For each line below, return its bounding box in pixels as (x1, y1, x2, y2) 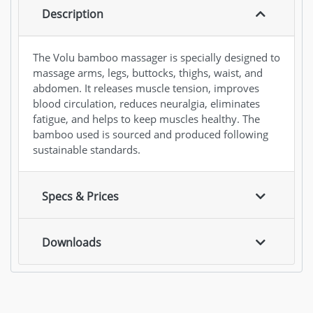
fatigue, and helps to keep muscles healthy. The (33, 112, 260, 126)
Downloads (42, 235, 101, 251)
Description (42, 6, 103, 22)
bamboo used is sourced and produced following (33, 127, 268, 142)
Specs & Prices (42, 188, 119, 204)
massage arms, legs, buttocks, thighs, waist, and (33, 66, 263, 80)
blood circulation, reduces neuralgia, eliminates (33, 96, 260, 111)
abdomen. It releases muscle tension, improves (33, 81, 259, 96)
